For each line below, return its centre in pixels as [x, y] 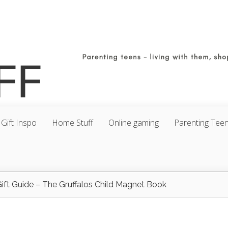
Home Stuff [73, 123]
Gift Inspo [19, 123]
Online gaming [134, 123]
